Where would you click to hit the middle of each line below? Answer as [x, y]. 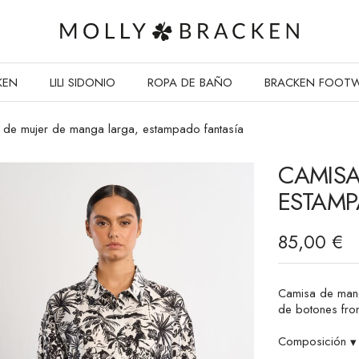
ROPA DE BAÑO [190, 83]
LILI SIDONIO [83, 83]
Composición [314, 341]
